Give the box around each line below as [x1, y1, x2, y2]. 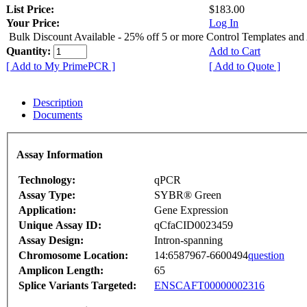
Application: [19, 204, 76, 216]
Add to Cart [209, 45, 260, 58]
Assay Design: [19, 234, 84, 246]
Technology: [19, 173, 75, 186]
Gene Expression [154, 204, 228, 216]
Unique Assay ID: [19, 219, 101, 231]
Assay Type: [19, 188, 75, 201]
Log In [209, 17, 238, 29]
